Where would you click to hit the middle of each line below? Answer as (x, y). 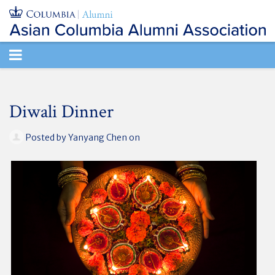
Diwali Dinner (61, 112)
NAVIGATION (54, 81)
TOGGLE (37, 55)
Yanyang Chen (98, 137)
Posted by (46, 137)
